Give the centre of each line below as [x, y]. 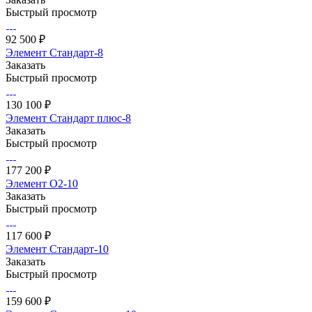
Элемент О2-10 [42, 183]
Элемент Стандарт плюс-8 [68, 118]
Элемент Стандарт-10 [57, 249]
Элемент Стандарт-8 [54, 52]
